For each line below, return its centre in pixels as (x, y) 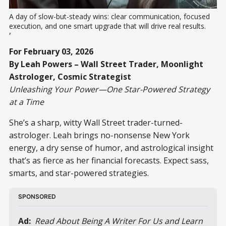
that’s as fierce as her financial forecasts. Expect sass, (109, 160)
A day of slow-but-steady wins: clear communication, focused (109, 16)
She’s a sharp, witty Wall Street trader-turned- (96, 122)
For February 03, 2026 (51, 51)
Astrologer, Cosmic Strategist (70, 76)
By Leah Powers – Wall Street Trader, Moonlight (106, 64)
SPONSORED (37, 196)
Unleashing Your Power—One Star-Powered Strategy (109, 89)
